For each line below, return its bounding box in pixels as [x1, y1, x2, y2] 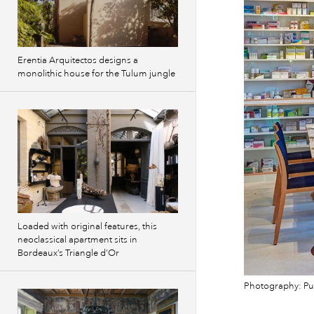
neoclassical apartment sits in [18, 234, 137, 245]
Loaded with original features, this [18, 221, 157, 232]
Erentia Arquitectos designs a [18, 55, 138, 66]
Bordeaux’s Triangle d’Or [18, 247, 119, 259]
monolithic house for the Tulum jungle [18, 68, 175, 79]
